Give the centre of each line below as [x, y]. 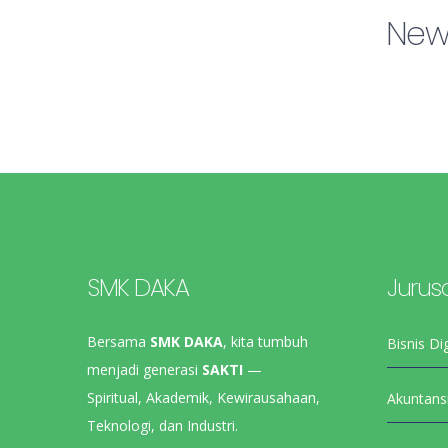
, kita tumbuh [265, 341]
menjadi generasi [144, 369]
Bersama [118, 341]
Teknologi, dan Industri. [162, 425]
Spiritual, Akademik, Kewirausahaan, [203, 397]
